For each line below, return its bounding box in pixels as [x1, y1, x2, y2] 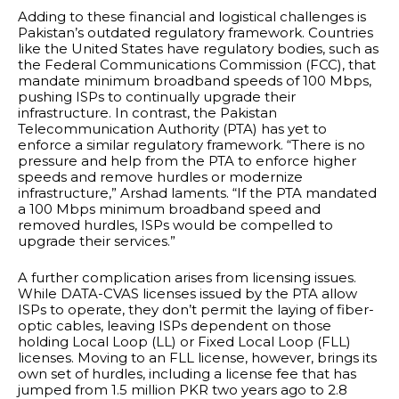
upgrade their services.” [18, 232, 175, 250]
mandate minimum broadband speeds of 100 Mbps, [18, 72, 371, 90]
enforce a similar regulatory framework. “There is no [18, 136, 365, 154]
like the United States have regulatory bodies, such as [18, 40, 379, 58]
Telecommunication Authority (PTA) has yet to [18, 120, 327, 138]
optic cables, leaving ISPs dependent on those [18, 316, 331, 334]
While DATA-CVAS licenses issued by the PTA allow [18, 284, 357, 302]
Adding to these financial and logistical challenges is [18, 8, 366, 26]
